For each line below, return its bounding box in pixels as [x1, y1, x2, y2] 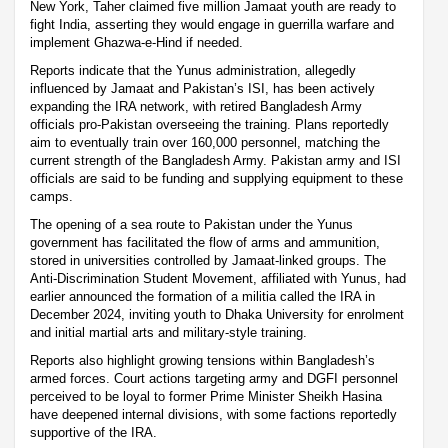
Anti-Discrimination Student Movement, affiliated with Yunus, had [30, 271, 406, 287]
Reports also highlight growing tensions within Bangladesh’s [30, 353, 375, 369]
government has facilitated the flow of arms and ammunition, [30, 235, 380, 251]
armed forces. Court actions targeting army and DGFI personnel [30, 371, 398, 387]
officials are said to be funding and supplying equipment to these [30, 171, 403, 187]
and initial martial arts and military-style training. [30, 325, 307, 341]
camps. [30, 189, 73, 205]
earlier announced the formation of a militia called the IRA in [30, 289, 375, 305]
